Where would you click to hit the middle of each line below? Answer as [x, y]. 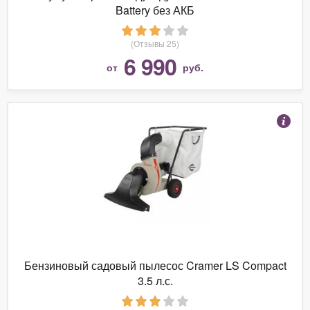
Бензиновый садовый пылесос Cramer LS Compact [155, 265]
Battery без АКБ [155, 10]
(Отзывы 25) [155, 43]
